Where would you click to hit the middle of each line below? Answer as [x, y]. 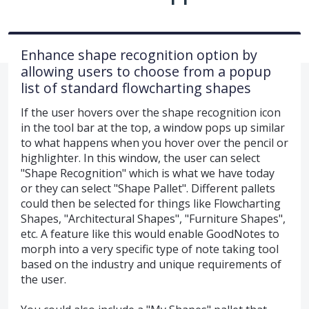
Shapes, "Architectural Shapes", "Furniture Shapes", [153, 218]
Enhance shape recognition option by [139, 54]
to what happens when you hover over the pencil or [154, 142]
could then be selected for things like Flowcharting [151, 203]
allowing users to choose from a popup [146, 71]
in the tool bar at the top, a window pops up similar [153, 127]
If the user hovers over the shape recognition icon [151, 112]
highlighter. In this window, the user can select [140, 158]
